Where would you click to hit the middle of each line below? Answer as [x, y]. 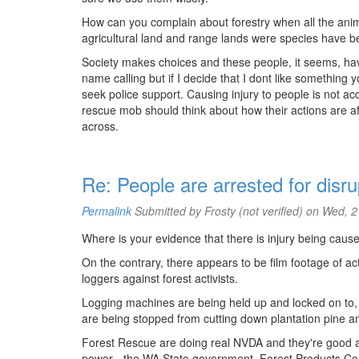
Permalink [107, 211]
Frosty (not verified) [254, 211]
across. [100, 126]
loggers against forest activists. [160, 278]
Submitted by [168, 211]
